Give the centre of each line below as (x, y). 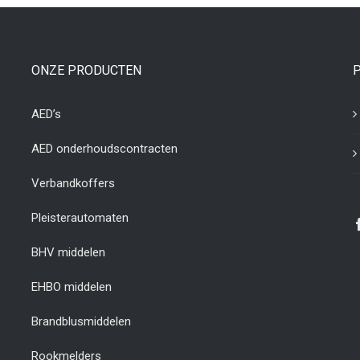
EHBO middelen (72, 287)
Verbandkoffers (73, 184)
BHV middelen (68, 253)
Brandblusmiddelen (81, 322)
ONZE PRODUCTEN (86, 71)
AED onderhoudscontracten (104, 149)
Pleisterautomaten (80, 218)
